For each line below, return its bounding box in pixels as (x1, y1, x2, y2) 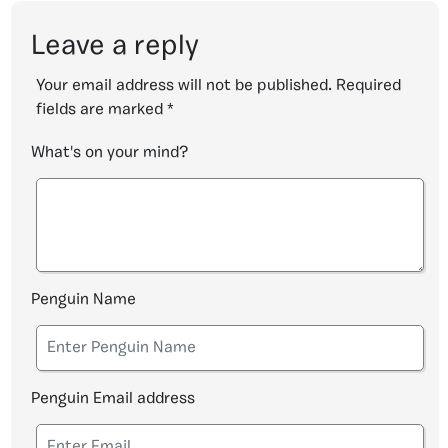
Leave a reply (31, 33, 199, 61)
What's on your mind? (31, 145, 188, 161)
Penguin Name (31, 292, 136, 308)
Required (336, 78, 401, 94)
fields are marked (36, 102, 167, 118)
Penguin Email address (31, 391, 195, 407)
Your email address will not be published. (36, 78, 332, 94)
